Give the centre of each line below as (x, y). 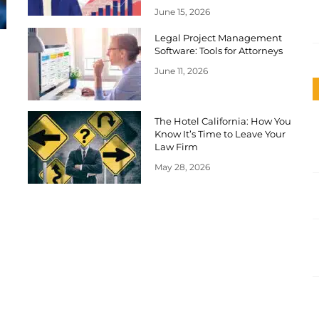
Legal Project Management (218, 37)
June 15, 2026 (182, 11)
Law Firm (176, 146)
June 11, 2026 (181, 70)
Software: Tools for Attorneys (219, 50)
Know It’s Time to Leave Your (220, 134)
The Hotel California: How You (223, 121)
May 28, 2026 (182, 167)
